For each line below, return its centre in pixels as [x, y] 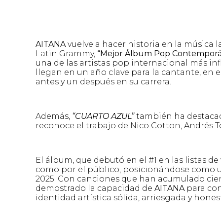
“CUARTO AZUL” [104, 116]
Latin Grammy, [66, 54]
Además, [54, 116]
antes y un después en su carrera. [103, 82]
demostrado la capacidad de [95, 188]
